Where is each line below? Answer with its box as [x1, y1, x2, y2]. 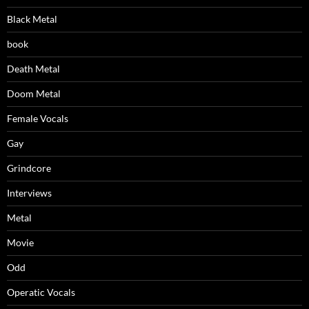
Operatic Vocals [7, 286, 75, 299]
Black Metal [7, 13, 57, 26]
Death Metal [7, 63, 60, 75]
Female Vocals [7, 112, 68, 125]
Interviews [7, 187, 52, 199]
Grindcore [7, 162, 51, 175]
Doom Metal [7, 88, 61, 100]
